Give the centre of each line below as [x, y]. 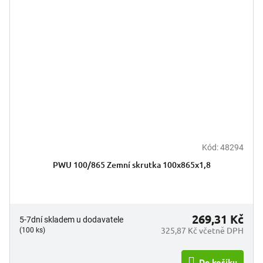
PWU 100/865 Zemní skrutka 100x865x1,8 [131, 165]
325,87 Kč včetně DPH [202, 230]
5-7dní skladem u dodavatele [71, 220]
